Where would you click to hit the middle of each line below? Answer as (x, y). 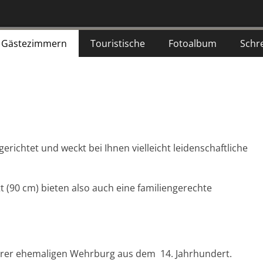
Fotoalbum (193, 43)
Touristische (118, 43)
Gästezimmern (34, 43)
